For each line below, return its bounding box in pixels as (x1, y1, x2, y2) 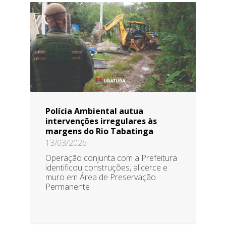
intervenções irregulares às (45, 115, 157, 127)
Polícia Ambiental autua (45, 105, 143, 117)
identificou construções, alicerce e (45, 161, 167, 173)
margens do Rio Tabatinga (45, 125, 153, 137)
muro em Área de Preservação (45, 171, 156, 183)
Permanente (45, 181, 90, 192)
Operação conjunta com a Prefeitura (45, 152, 177, 163)
